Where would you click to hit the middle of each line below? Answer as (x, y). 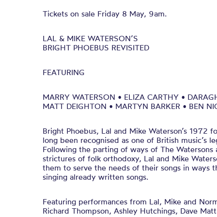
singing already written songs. (95, 177)
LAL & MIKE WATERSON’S (90, 38)
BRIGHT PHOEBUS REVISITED (96, 47)
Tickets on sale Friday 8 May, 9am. (105, 14)
